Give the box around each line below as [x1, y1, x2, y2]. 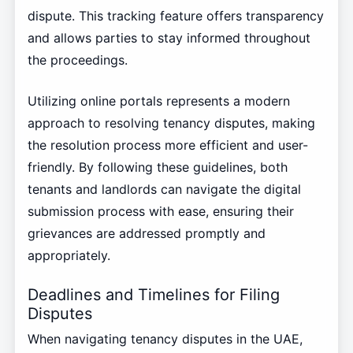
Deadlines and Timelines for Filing [27, 285, 280, 305]
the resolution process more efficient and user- [27, 137, 308, 154]
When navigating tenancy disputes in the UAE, [27, 331, 303, 347]
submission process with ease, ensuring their [27, 203, 294, 220]
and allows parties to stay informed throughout [27, 30, 310, 46]
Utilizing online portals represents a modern [27, 93, 290, 110]
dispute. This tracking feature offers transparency [27, 8, 324, 24]
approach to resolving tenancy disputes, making [27, 115, 315, 132]
